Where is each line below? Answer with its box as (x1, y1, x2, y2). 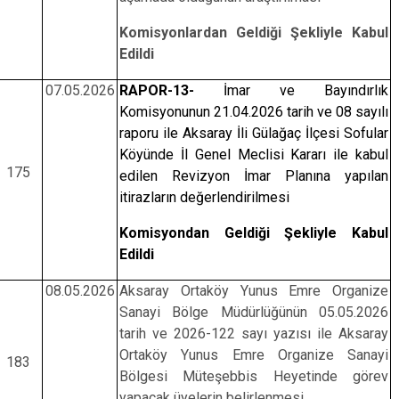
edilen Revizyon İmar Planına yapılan (118, 167, 389, 184)
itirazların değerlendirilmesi (118, 189, 289, 206)
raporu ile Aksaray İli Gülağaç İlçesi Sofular (118, 125, 389, 142)
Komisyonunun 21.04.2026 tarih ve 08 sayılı (118, 103, 389, 120)
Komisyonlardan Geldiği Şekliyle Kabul (118, 24, 389, 41)
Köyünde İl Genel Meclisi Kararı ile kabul (118, 146, 389, 163)
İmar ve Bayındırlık (193, 82, 389, 99)
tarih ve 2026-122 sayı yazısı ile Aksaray (118, 325, 389, 342)
